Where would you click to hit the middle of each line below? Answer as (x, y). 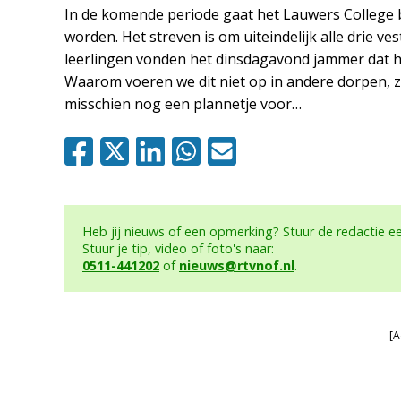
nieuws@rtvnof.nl (237, 265)
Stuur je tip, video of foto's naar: (178, 248)
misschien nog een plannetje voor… (183, 104)
